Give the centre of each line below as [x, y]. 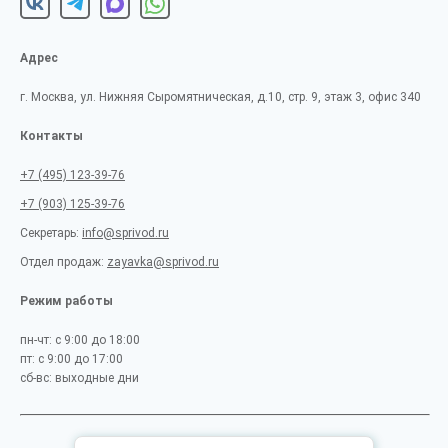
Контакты [51, 136]
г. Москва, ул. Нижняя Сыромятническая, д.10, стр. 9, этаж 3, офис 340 [220, 97]
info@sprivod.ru [125, 233]
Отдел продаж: [63, 262]
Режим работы [66, 301]
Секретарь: [51, 233]
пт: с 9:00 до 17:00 [71, 359]
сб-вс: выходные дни [79, 378]
